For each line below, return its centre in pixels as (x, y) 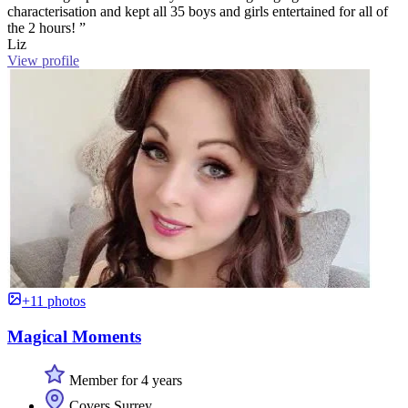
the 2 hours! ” (46, 27)
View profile (43, 60)
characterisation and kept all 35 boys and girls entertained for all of (198, 11)
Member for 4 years (124, 381)
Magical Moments (74, 336)
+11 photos (54, 301)
